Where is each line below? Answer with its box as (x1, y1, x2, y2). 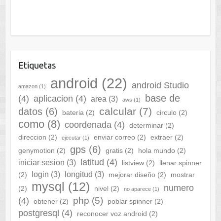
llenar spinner (159, 159, 202, 167)
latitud (80, 157, 104, 168)
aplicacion (33, 94, 73, 104)
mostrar (170, 171, 195, 179)
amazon (18, 83, 37, 90)
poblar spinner (107, 197, 152, 206)
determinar (129, 121, 163, 130)
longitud (64, 170, 93, 179)
